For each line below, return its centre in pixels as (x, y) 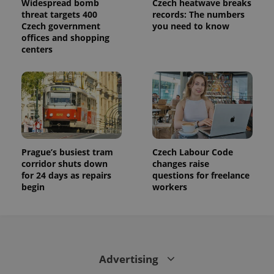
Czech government (61, 26)
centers (37, 49)
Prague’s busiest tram (67, 152)
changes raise (181, 163)
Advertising (130, 259)
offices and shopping (65, 37)
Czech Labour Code (193, 152)
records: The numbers (198, 14)
